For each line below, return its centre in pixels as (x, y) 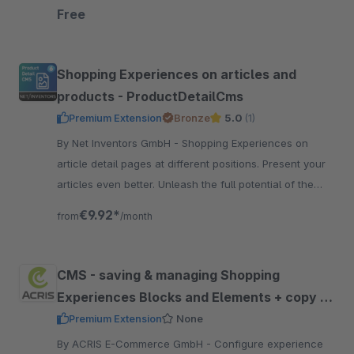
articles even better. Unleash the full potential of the (185, 184)
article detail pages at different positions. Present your (191, 164)
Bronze (192, 118)
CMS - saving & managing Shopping (168, 275)
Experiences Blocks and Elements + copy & (193, 297)
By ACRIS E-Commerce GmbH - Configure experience (136, 344)
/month (136, 216)
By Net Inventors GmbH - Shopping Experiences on (119, 143)
